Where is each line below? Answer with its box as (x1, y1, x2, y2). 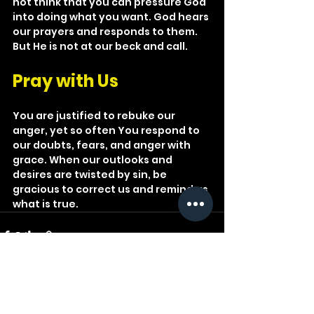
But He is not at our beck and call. (13, 39, 188, 53)
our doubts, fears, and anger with (13, 138, 193, 152)
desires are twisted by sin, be (13, 168, 169, 182)
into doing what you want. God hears (13, 10, 211, 24)
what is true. (13, 197, 78, 211)
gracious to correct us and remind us (13, 182, 210, 196)
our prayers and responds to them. (13, 25, 200, 39)
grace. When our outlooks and (13, 153, 175, 167)
